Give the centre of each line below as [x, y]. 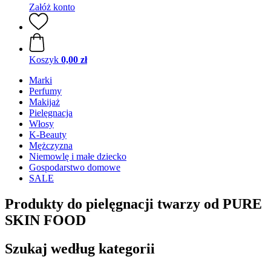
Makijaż [44, 102]
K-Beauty [48, 135]
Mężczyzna [51, 145]
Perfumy [45, 91]
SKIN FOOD [45, 220]
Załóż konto [52, 7]
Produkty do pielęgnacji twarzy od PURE [133, 204]
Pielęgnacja [51, 113]
